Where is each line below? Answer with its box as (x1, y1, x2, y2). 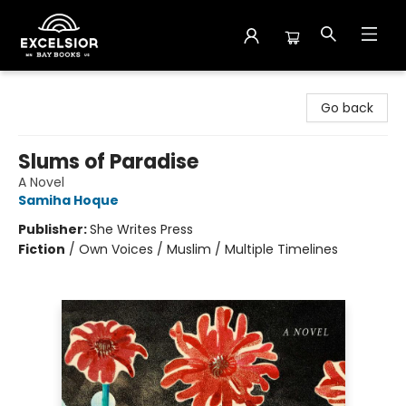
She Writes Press (90, 220, 193, 238)
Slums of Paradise (18, 148, 198, 176)
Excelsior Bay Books (14, 79, 133, 97)
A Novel (18, 173, 64, 191)
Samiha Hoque (18, 191, 119, 209)
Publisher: (18, 220, 90, 238)
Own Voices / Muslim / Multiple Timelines (79, 240, 338, 258)
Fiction (18, 240, 65, 258)
